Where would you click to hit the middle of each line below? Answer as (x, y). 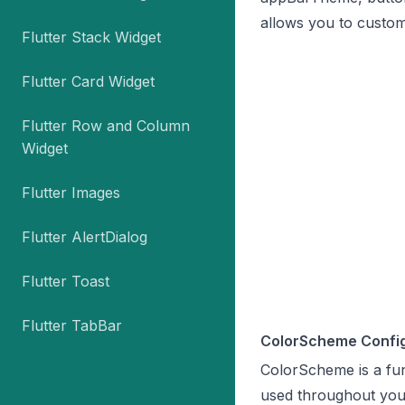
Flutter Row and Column (106, 126)
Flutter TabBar (72, 325)
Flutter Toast (66, 281)
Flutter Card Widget (88, 81)
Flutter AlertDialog (85, 237)
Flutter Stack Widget (91, 37)
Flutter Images (71, 193)
